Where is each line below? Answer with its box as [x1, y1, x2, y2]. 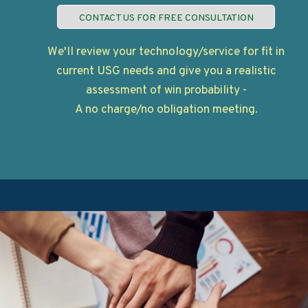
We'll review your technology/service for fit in [47, 45, 285, 60]
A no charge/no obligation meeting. [74, 102, 258, 118]
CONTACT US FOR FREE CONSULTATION [78, 12, 254, 25]
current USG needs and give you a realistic [56, 64, 276, 80]
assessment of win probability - [85, 83, 247, 99]
